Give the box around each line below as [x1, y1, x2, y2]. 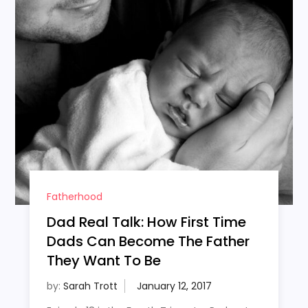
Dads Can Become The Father [46, 232, 250, 252]
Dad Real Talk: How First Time [46, 212, 246, 232]
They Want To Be [46, 251, 161, 271]
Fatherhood [46, 190, 102, 204]
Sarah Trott [63, 279, 118, 294]
